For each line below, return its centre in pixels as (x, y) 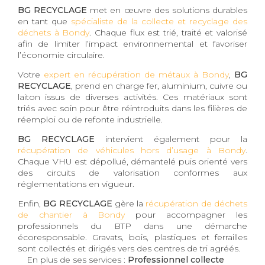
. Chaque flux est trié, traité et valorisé (169, 32)
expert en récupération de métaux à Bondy (136, 74)
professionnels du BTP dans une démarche (132, 226)
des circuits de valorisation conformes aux (132, 172)
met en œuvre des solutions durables (167, 10)
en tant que (44, 21)
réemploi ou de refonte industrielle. (90, 119)
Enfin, (31, 203)
